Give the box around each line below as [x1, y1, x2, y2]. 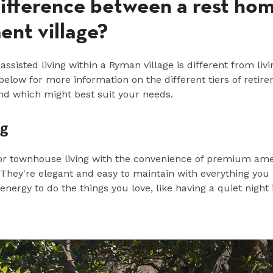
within [69, 58, 97, 71]
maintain [133, 167, 174, 179]
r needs [135, 88, 171, 100]
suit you [97, 88, 135, 100]
